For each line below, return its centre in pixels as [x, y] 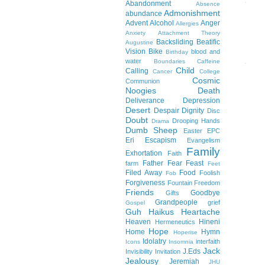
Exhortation [144, 153]
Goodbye [205, 193]
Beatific [208, 42]
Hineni [209, 222]
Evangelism [203, 140]
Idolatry [154, 241]
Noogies [141, 91]
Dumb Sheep [152, 130]
